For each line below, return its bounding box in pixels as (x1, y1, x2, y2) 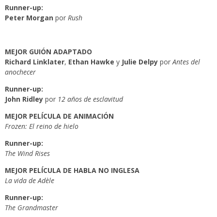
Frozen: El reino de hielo (5, 122, 78, 131)
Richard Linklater (5, 57, 64, 66)
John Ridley (5, 94, 43, 104)
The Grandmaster (5, 203, 58, 212)
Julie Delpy (122, 57, 158, 66)
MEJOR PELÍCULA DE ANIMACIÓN (5, 111, 114, 121)
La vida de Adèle (5, 176, 54, 185)
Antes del (170, 57, 200, 66)
